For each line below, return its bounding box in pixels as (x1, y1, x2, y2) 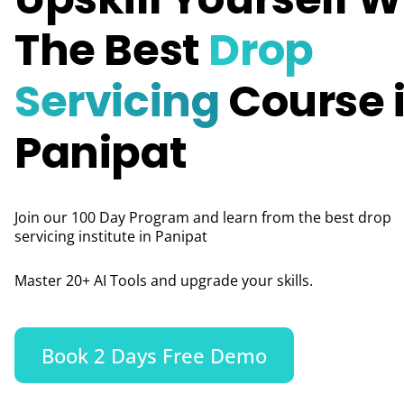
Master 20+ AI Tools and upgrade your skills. (14, 271, 313, 290)
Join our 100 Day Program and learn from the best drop (14, 207, 391, 227)
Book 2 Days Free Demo (41, 342, 267, 369)
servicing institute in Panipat (14, 226, 207, 246)
